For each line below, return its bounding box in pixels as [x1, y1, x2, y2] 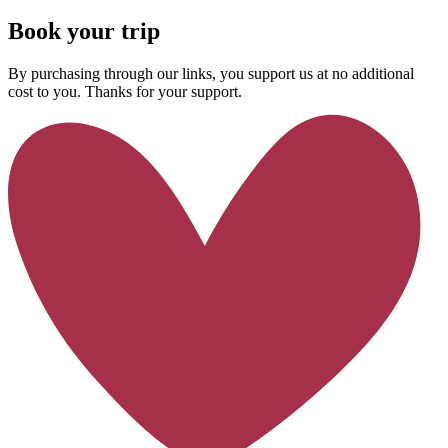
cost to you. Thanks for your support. [8, 82, 242, 100]
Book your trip [8, 17, 160, 44]
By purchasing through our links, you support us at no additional [8, 64, 414, 82]
